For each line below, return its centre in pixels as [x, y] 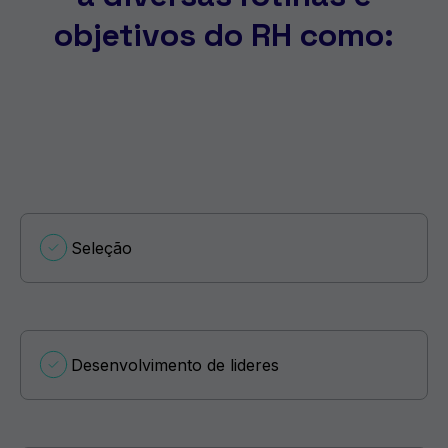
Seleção [101, 247]
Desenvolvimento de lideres [175, 364]
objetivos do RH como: [224, 34]
